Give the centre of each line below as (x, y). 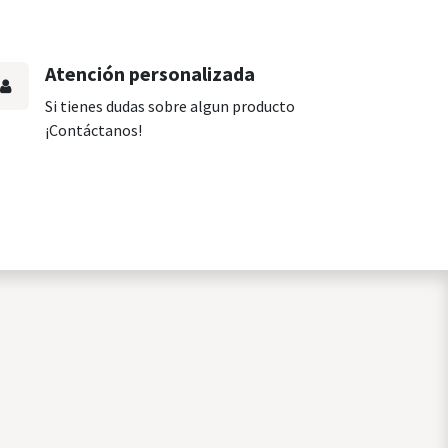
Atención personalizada (150, 73)
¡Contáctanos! (93, 130)
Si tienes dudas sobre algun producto (170, 106)
